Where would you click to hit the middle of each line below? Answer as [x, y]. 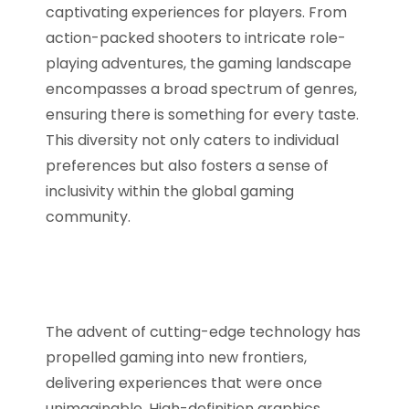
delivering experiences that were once [184, 383]
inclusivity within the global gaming [170, 191]
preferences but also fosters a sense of [187, 165]
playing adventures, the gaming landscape [199, 63]
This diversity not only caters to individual [192, 140]
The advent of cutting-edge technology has [203, 331]
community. [88, 216]
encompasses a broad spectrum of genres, [201, 89]
